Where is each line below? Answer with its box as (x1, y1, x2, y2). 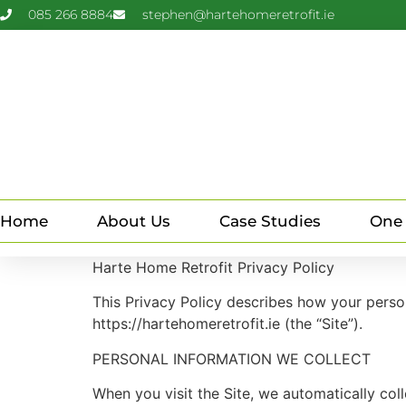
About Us (97, 212, 170, 230)
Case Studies (219, 212, 321, 230)
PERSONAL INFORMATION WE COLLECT (92, 349, 371, 368)
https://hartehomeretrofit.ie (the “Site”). (92, 314, 362, 333)
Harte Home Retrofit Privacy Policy (92, 258, 334, 276)
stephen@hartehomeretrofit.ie (141, 6, 334, 23)
